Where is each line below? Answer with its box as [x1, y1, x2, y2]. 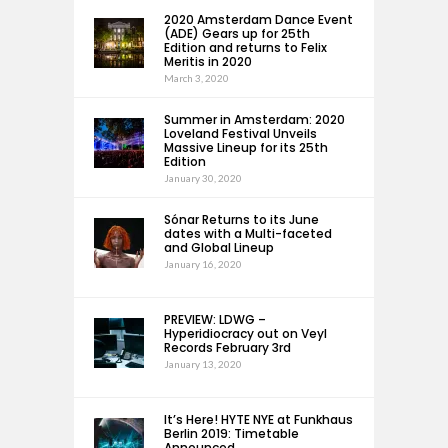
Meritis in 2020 [164, 53, 252, 70]
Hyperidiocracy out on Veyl [164, 325, 327, 342]
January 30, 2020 [164, 172, 242, 184]
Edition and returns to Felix [164, 39, 327, 56]
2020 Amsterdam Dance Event [164, 11, 353, 28]
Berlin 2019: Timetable [164, 425, 299, 442]
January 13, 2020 [164, 358, 242, 370]
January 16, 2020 [164, 258, 242, 270]
